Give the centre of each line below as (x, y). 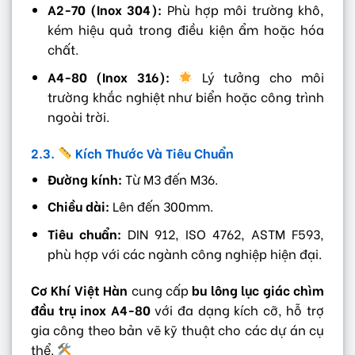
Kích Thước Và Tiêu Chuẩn (153, 152)
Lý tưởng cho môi (259, 77)
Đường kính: (84, 178)
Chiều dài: (78, 206)
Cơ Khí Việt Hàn (80, 289)
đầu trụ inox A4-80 (91, 309)
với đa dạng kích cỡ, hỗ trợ (237, 309)
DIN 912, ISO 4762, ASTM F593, (223, 234)
